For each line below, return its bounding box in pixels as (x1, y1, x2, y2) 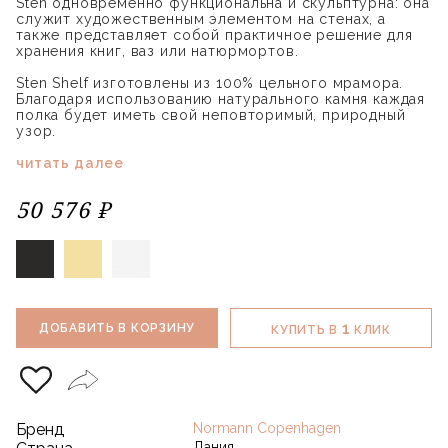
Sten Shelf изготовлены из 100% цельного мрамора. (16, 74, 404, 91)
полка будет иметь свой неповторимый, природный (16, 106, 406, 123)
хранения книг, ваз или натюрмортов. (16, 42, 299, 59)
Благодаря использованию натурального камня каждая (16, 90, 426, 107)
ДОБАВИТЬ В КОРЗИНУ (39, 321, 195, 336)
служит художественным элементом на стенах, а (16, 10, 386, 27)
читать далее (16, 154, 125, 171)
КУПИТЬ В (271, 322, 342, 337)
